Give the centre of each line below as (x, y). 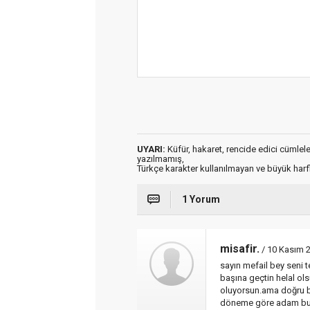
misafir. (240, 249)
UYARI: (151, 149)
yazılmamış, (161, 159)
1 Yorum (201, 199)
